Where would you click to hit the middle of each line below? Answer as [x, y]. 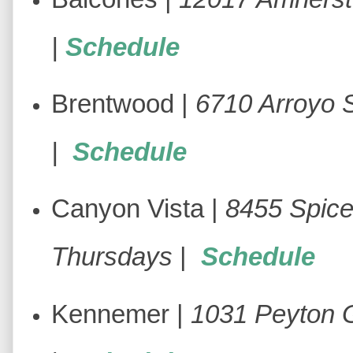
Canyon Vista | [138, 209]
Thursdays [111, 257]
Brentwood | [123, 104]
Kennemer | [121, 314]
